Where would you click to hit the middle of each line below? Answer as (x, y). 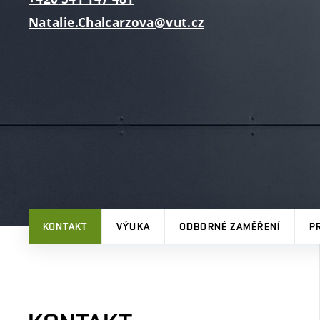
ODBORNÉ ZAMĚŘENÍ (230, 226)
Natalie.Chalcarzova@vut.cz (116, 22)
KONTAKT (65, 226)
